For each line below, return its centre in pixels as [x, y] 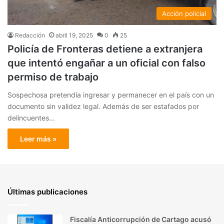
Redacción [30, 35]
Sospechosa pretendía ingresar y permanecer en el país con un [111, 94]
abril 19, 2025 [74, 35]
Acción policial [184, 13]
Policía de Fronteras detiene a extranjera [105, 49]
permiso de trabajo [53, 77]
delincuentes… [31, 117]
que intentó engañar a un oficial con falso [106, 63]
